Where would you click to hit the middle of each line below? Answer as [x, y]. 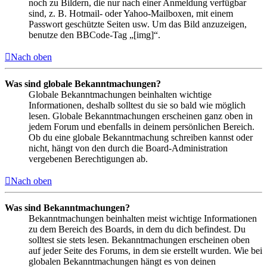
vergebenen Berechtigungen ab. [88, 159]
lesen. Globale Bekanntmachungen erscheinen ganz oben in [141, 116]
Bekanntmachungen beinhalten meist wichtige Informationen [143, 218]
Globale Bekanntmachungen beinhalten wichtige [120, 94]
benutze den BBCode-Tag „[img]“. [94, 35]
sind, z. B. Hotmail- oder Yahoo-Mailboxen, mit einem [131, 13]
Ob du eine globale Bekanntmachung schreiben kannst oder [141, 137]
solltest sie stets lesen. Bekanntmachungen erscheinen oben [139, 240]
